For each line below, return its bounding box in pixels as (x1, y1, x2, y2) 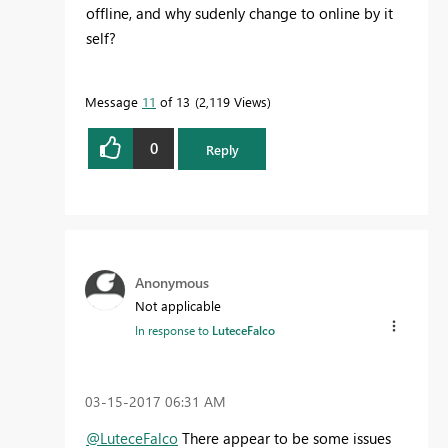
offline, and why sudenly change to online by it (86, 2, 393, 23)
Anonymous (135, 273, 209, 293)
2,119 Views (199, 92, 267, 110)
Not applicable (135, 297, 221, 315)
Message (85, 92, 142, 110)
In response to (135, 322, 212, 339)
